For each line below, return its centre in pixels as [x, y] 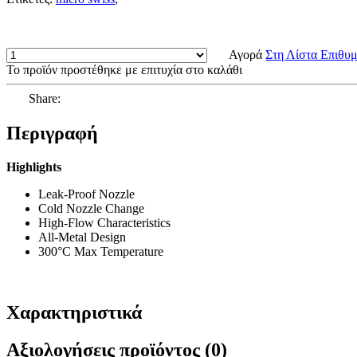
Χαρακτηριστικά [74, 312]
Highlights [34, 167]
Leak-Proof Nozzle [86, 194]
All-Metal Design [82, 237]
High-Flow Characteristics [104, 222]
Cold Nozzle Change [91, 208]
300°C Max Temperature [101, 251]
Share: [45, 98]
